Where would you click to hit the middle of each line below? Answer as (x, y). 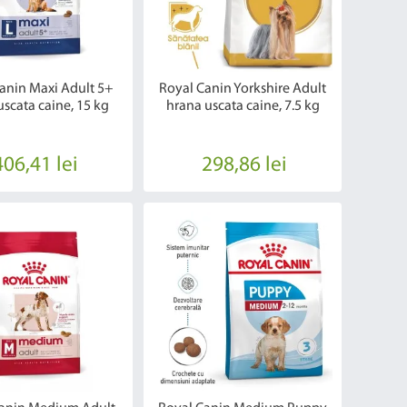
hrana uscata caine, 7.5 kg (243, 107)
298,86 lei (244, 166)
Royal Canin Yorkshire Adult (243, 89)
